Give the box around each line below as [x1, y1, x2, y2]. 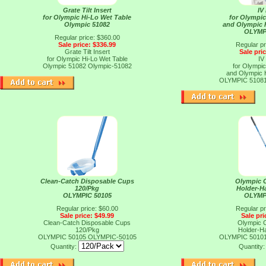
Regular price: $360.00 [54, 34, 120, 41]
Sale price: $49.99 [60, 212, 114, 219]
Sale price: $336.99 [58, 41, 116, 48]
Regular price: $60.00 [56, 205, 118, 212]
